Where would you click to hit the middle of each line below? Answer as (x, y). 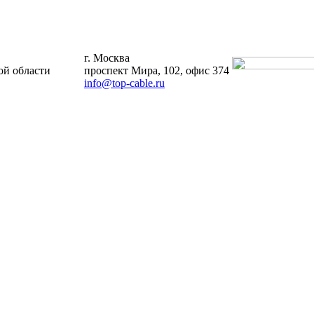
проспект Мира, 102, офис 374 (157, 70)
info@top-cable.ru (124, 83)
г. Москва (107, 58)
